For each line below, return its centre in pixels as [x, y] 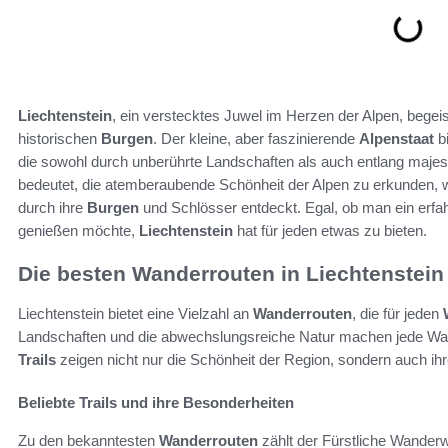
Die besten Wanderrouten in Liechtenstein [231, 273]
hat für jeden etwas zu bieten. [330, 230]
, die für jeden [397, 313]
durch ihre [52, 207]
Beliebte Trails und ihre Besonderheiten [156, 402]
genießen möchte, [78, 230]
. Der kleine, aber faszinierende [256, 138]
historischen [59, 138]
